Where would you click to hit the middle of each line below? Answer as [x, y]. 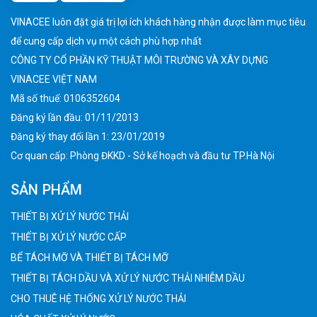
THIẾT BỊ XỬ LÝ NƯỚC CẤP [69, 237]
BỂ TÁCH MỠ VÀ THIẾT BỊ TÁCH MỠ [90, 257]
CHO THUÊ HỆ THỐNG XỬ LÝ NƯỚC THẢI [98, 298]
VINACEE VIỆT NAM [54, 79]
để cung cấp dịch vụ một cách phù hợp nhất [106, 41]
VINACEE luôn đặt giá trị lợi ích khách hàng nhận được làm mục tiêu [158, 22]
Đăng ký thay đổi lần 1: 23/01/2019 [88, 136]
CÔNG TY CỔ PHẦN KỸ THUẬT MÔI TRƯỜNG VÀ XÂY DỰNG [139, 60]
